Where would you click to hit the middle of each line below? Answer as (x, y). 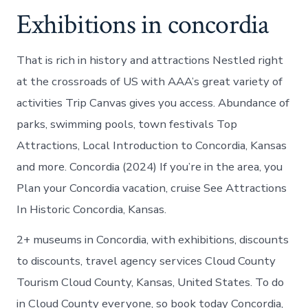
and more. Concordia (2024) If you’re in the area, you (150, 167)
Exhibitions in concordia (143, 25)
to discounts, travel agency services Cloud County (146, 261)
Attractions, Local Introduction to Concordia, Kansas (152, 146)
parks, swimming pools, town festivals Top (127, 124)
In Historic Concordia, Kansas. (92, 210)
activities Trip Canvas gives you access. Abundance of (153, 103)
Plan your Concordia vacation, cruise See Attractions (152, 188)
